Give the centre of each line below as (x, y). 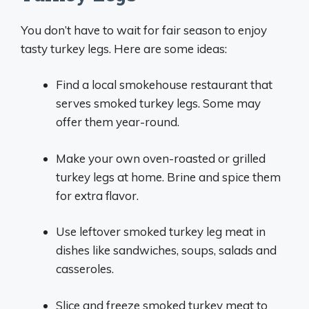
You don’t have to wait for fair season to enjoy (144, 30)
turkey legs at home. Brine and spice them (168, 177)
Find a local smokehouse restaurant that (164, 84)
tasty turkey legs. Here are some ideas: (124, 48)
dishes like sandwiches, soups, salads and (166, 250)
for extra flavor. (97, 195)
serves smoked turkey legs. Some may (158, 103)
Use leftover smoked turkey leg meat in (161, 231)
